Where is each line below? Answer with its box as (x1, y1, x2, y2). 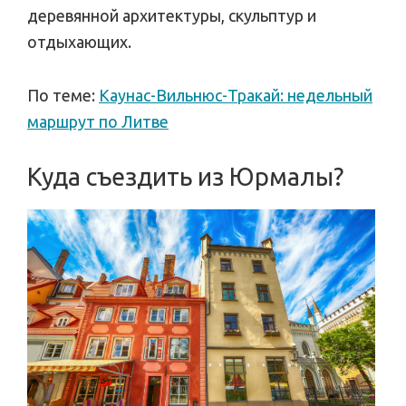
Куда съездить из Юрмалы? (27, 162, 343, 190)
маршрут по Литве (27, 111, 169, 130)
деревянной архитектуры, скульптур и (27, 5, 316, 24)
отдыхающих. (27, 32, 131, 51)
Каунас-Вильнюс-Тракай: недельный (99, 85, 372, 104)
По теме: (27, 85, 99, 104)
